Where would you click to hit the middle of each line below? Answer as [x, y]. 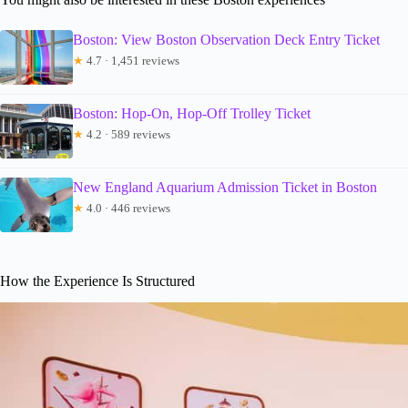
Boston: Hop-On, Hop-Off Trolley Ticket [192, 113]
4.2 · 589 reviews [127, 134]
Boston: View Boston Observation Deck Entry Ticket [226, 39]
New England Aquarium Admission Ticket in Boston [225, 187]
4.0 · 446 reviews [127, 208]
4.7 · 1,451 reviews [132, 60]
